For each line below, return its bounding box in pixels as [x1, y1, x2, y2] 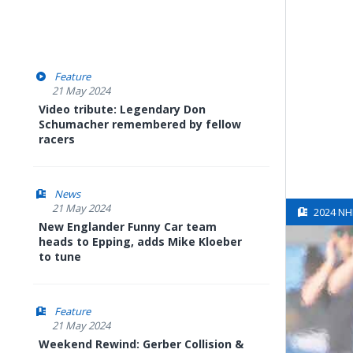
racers [39, 132, 75, 147]
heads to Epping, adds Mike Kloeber [39, 234, 242, 249]
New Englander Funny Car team [39, 219, 217, 234]
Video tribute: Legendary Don [39, 102, 206, 117]
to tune [39, 249, 81, 264]
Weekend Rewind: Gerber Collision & [39, 336, 243, 351]
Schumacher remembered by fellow [39, 117, 241, 132]
